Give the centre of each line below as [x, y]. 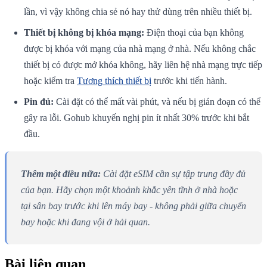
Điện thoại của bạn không [194, 32]
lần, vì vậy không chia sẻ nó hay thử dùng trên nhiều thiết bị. [138, 11]
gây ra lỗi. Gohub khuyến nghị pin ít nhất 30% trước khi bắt [136, 117]
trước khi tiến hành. [189, 80]
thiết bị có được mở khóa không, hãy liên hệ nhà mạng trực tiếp [143, 64]
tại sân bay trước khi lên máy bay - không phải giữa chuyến [133, 206]
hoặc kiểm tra [50, 80]
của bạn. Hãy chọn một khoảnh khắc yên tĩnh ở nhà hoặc [129, 190]
